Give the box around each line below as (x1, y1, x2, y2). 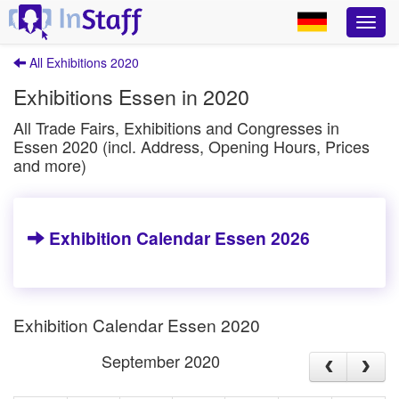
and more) (13, 153, 86, 176)
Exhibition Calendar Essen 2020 (13, 313, 260, 337)
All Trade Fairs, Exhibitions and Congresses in (13, 116, 339, 139)
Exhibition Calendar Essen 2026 (45, 225, 310, 250)
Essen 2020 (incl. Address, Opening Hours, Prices (13, 134, 370, 158)
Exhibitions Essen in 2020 (13, 81, 249, 111)
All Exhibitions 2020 (26, 53, 139, 71)
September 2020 (102, 349, 221, 373)
